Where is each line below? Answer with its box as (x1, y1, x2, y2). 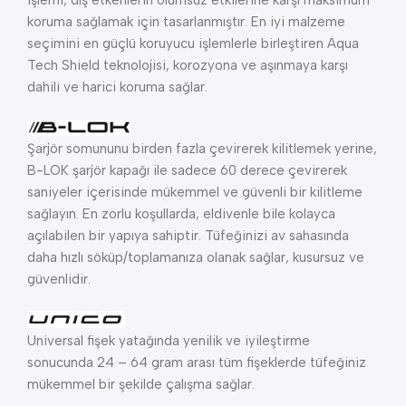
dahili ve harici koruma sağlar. (27, 78, 208, 95)
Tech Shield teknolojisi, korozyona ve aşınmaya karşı (27, 56, 348, 73)
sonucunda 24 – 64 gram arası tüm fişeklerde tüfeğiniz (27, 353, 366, 371)
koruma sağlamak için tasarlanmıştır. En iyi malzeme (27, 13, 345, 30)
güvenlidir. (27, 270, 91, 287)
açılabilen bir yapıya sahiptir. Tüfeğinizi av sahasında (27, 227, 349, 244)
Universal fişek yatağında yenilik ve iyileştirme (27, 332, 310, 349)
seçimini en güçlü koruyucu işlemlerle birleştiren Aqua (27, 34, 359, 52)
